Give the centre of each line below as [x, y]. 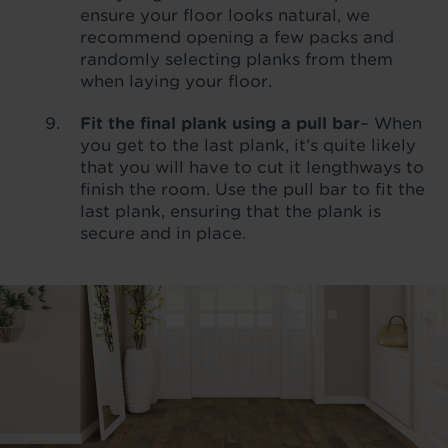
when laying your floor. [176, 81]
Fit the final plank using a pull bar [220, 123]
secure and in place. [163, 233]
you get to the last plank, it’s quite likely [248, 145]
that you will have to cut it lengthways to [252, 167]
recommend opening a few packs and [237, 37]
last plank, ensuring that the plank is [230, 211]
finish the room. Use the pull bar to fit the [252, 189]
